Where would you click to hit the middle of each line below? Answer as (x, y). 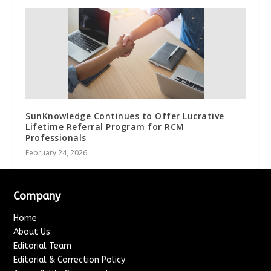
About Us (32, 232)
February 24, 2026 (57, 152)
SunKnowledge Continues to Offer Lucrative (125, 116)
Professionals (56, 137)
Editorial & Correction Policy (70, 260)
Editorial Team (43, 246)
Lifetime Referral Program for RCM (105, 126)
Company (37, 196)
